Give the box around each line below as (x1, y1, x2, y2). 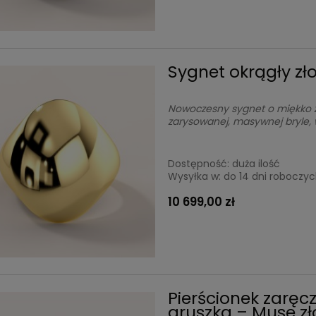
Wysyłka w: (168, 169, 221, 184)
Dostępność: (168, 157, 230, 171)
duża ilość (232, 157, 281, 171)
